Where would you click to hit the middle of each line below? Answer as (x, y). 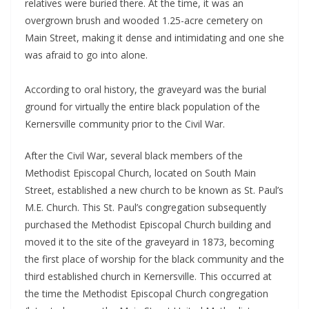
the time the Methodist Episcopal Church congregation (147, 293)
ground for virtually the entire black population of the (142, 106)
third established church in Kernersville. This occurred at (148, 276)
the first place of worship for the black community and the (154, 259)
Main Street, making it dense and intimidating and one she (154, 37)
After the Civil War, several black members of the (134, 155)
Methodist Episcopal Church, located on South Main (140, 172)
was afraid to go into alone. (86, 54)
